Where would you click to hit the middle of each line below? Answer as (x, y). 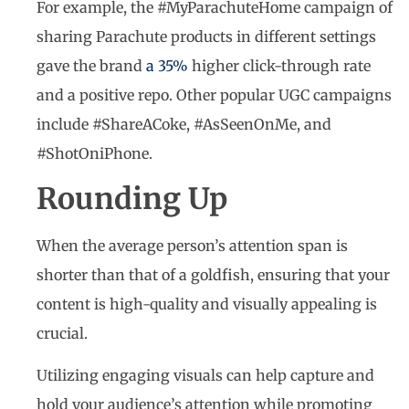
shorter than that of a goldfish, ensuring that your (213, 274)
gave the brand (91, 66)
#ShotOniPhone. (96, 154)
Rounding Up (132, 199)
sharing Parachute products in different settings (206, 37)
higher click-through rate (279, 66)
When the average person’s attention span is (192, 245)
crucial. (64, 333)
